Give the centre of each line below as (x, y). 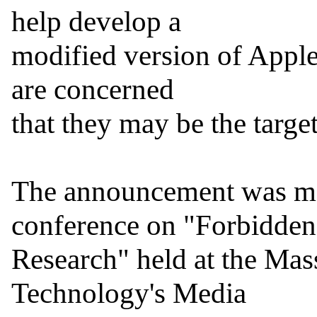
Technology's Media (129, 293)
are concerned (93, 90)
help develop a (96, 22)
